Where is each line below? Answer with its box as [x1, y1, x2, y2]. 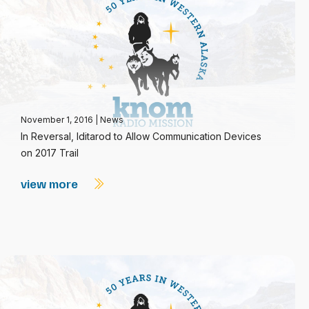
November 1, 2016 [21, 114, 95, 125]
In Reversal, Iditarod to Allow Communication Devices [21, 130, 261, 142]
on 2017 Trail [21, 147, 79, 159]
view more [21, 176, 81, 191]
